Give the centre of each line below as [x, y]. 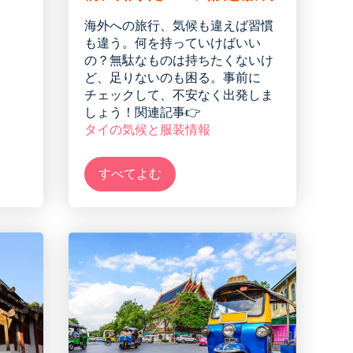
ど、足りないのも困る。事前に [173, 78]
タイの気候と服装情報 [147, 130]
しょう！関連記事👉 [143, 113]
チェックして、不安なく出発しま [179, 95]
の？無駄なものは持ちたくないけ [179, 61]
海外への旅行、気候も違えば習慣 [179, 26]
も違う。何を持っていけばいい [173, 43]
